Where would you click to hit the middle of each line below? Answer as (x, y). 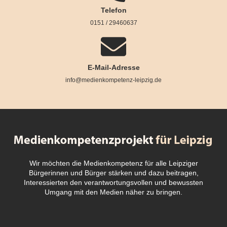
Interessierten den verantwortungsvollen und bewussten (113, 183)
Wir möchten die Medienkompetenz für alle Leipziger (113, 163)
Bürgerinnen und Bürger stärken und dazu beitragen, (113, 173)
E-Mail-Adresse (113, 68)
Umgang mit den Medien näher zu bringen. (113, 192)
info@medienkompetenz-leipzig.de (113, 80)
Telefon (113, 10)
